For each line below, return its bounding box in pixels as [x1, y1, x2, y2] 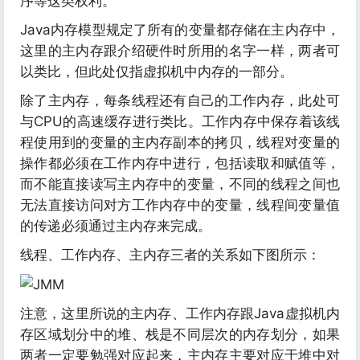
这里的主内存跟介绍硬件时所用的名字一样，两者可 [20, 42, 340, 59]
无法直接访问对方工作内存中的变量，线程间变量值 [20, 196, 340, 213]
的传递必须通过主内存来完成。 [20, 217, 211, 234]
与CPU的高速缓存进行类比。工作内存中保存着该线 [20, 112, 340, 129]
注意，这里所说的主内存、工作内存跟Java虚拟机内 [20, 305, 340, 322]
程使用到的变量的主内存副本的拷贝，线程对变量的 [20, 133, 340, 150]
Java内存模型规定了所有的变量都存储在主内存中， [20, 21, 340, 38]
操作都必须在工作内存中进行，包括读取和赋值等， [20, 154, 340, 171]
